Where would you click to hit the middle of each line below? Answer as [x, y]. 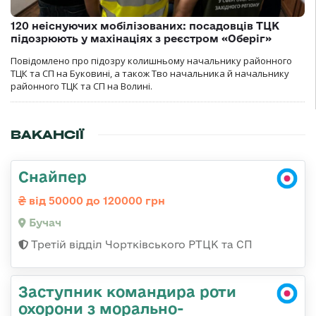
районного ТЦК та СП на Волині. [81, 86]
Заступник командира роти [127, 292]
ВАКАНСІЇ [47, 135]
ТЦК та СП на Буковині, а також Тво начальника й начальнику [150, 74]
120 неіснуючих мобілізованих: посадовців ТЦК [145, 26]
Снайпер [53, 177]
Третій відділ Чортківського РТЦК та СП [140, 245]
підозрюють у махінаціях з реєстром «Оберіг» [141, 39]
